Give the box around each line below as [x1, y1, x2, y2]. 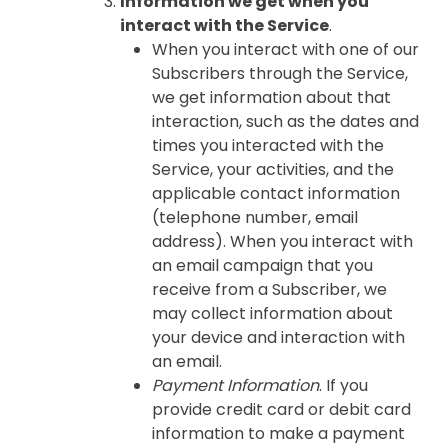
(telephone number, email [152, 206, 358, 229]
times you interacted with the [152, 134, 384, 157]
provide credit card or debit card [152, 398, 411, 421]
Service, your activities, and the [152, 158, 394, 181]
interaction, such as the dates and [152, 110, 419, 133]
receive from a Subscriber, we [152, 278, 387, 301]
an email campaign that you [152, 254, 373, 277]
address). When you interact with [152, 230, 413, 253]
